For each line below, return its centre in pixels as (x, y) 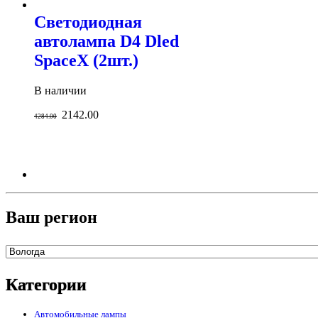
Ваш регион (51, 217)
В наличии (60, 90)
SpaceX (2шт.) (86, 60)
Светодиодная (88, 22)
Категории (46, 285)
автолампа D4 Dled (106, 41)
